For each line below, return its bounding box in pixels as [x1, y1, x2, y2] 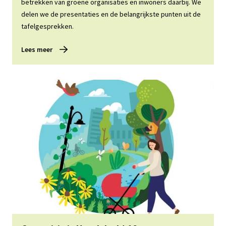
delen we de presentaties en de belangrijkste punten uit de [21, 9, 201, 19]
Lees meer [21, 44, 52, 54]
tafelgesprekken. [21, 21, 74, 31]
